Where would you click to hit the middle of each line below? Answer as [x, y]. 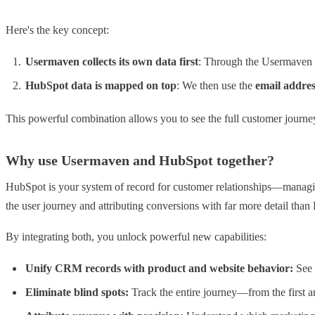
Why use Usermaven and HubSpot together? [140, 160]
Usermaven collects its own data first [112, 61]
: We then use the [216, 85]
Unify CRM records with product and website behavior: [159, 268]
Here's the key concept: [57, 30]
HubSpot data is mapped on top [101, 85]
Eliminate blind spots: [77, 292]
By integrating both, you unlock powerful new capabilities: [136, 237]
